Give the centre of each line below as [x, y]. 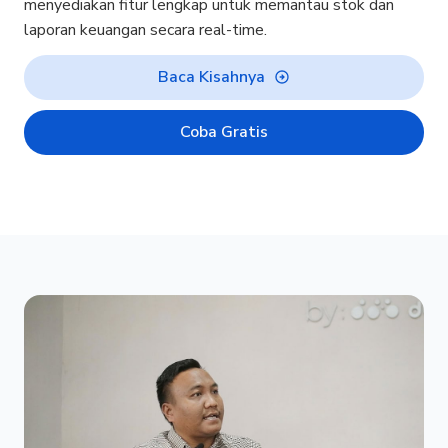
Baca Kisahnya [212, 76]
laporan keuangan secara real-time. [145, 29]
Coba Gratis [224, 131]
